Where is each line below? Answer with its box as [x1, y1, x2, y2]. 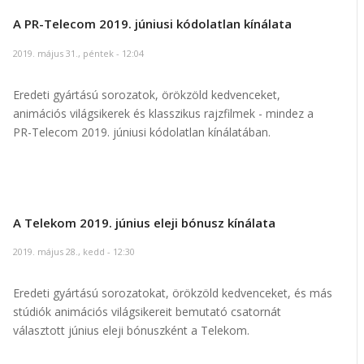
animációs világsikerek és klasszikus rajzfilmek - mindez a [12, 105, 314, 121]
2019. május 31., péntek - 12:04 [12, 46, 144, 59]
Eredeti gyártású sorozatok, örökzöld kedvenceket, [12, 86, 280, 102]
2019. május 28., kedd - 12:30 [12, 245, 135, 258]
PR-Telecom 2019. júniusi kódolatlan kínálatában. [12, 123, 271, 140]
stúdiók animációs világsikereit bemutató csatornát [12, 304, 281, 320]
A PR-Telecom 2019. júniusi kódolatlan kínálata [12, 15, 292, 32]
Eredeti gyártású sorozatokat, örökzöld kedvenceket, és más [12, 285, 332, 301]
